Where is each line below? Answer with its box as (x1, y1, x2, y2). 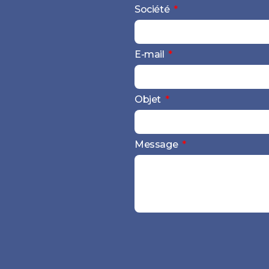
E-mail (134, 48, 167, 60)
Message (134, 138, 180, 150)
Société (134, 3, 172, 15)
